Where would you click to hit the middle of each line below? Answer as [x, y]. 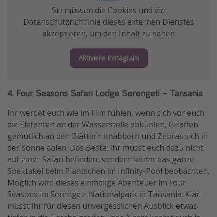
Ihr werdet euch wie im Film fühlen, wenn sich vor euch [106, 113]
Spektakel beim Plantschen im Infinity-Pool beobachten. [108, 171]
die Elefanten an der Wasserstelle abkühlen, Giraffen [103, 125]
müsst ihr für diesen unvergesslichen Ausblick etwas [102, 206]
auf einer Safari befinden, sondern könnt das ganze [101, 160]
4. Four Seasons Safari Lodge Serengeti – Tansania [105, 93]
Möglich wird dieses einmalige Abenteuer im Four [97, 183]
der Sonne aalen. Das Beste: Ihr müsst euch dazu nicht [105, 148]
